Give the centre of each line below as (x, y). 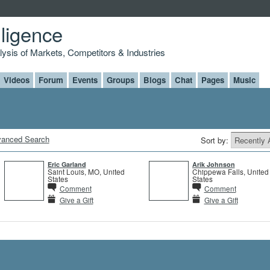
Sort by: (215, 140)
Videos (16, 80)
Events (85, 80)
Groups (120, 80)
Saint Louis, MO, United (86, 171)
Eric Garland (67, 164)
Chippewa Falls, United (230, 171)
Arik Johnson (213, 164)
